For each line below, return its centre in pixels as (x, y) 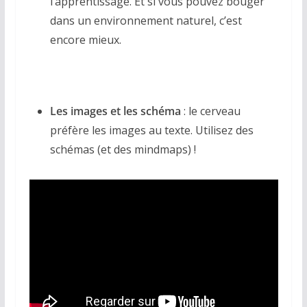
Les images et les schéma (115, 111)
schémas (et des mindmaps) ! (123, 149)
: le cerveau (210, 111)
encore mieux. (85, 40)
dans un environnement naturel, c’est (146, 21)
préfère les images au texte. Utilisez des (151, 130)
